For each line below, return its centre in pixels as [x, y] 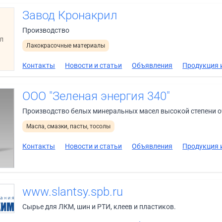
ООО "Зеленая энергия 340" [96, 96]
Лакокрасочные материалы [66, 46]
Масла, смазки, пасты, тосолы [69, 126]
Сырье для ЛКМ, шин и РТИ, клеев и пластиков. [99, 206]
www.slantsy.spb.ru [73, 192]
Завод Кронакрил [70, 15]
